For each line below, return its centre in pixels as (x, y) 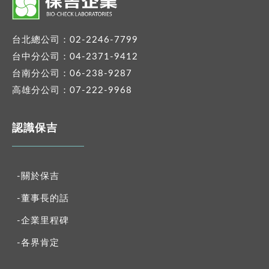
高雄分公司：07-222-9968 (72, 91)
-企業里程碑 (43, 220)
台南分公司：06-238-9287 (72, 74)
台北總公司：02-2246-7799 (75, 40)
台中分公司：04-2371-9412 (75, 57)
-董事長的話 (43, 198)
